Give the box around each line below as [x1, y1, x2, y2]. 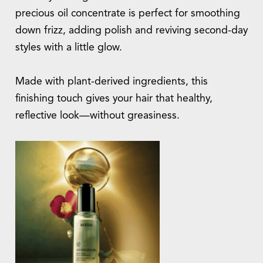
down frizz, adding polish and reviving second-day [15, 25, 248, 36]
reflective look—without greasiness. [15, 110, 180, 121]
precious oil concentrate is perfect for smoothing [15, 8, 240, 19]
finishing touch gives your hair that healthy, [15, 93, 213, 104]
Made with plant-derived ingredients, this [15, 76, 208, 87]
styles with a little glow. [15, 42, 122, 53]
